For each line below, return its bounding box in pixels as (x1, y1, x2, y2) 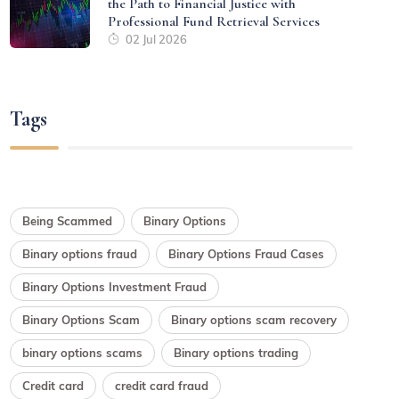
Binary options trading (174, 345, 299, 360)
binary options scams (22, 345, 143, 360)
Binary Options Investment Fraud (22, 279, 208, 294)
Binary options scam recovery (171, 312, 338, 327)
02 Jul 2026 (123, 31, 188, 46)
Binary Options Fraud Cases (168, 246, 325, 261)
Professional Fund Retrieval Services (108, 12, 321, 30)
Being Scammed (22, 213, 113, 228)
